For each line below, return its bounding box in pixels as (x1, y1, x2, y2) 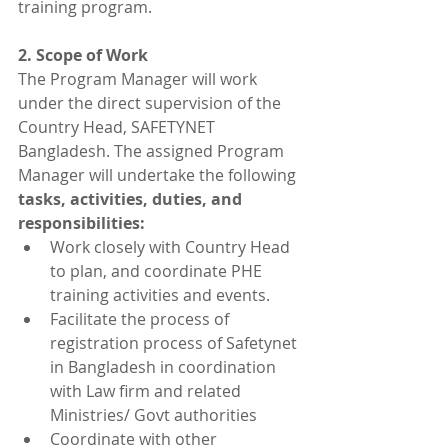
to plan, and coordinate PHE (50, 259, 266, 282)
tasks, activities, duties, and (18, 187, 246, 210)
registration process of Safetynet (50, 331, 301, 354)
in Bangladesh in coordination (50, 355, 280, 378)
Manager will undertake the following (18, 163, 300, 186)
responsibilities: (18, 211, 149, 234)
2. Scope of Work (18, 43, 148, 66)
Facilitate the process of (50, 307, 233, 330)
